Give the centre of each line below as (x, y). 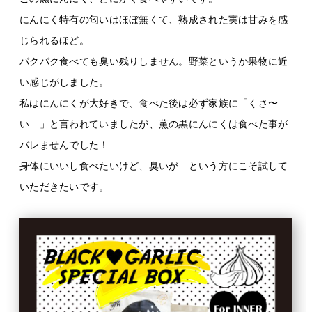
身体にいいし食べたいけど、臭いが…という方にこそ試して (154, 165)
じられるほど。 (54, 40)
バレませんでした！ (64, 145)
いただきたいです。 (64, 186)
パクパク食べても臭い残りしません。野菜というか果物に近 (154, 61)
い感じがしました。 (64, 82)
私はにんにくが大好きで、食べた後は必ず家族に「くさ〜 (149, 103)
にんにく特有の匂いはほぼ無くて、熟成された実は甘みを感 (154, 19)
